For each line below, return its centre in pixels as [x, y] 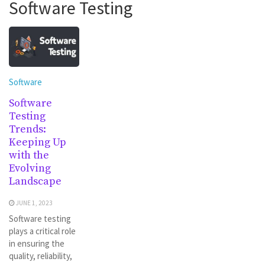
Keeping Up [38, 143]
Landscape [35, 182]
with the [29, 156]
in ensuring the [37, 244]
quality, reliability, [41, 256]
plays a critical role [42, 231]
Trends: [28, 130]
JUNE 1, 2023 [34, 203]
